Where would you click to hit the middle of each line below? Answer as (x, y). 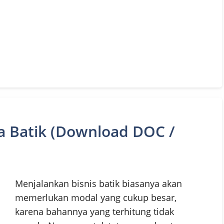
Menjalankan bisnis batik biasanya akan (98, 184)
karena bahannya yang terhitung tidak (94, 212)
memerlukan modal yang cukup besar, (96, 198)
